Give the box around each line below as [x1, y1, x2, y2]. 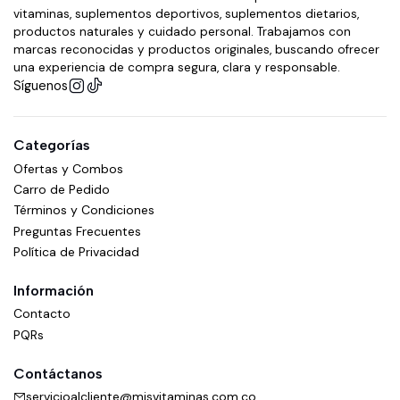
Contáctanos [13, 365, 103, 383]
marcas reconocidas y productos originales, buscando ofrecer [13, 42, 379, 58]
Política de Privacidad [13, 244, 139, 261]
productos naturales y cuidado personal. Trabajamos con [13, 24, 351, 40]
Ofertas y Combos [13, 160, 123, 177]
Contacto [13, 305, 71, 322]
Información [13, 282, 94, 300]
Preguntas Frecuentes [13, 222, 141, 239]
